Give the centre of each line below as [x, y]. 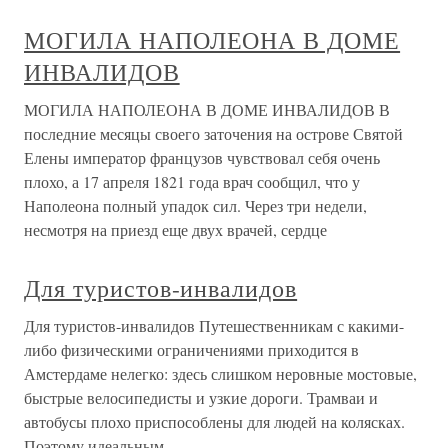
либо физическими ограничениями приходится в [191, 350]
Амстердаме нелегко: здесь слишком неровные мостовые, [220, 374]
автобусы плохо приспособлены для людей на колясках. [214, 422]
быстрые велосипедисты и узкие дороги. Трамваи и [201, 398]
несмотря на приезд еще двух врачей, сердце [175, 230]
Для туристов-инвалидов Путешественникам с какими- [214, 326]
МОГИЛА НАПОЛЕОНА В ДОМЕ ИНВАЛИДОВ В [207, 110]
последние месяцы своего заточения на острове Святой [213, 134]
